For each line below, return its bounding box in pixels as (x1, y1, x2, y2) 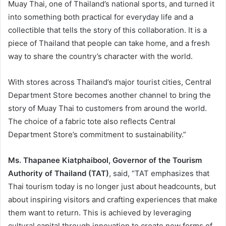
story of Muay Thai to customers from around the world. (8, 103, 207, 114)
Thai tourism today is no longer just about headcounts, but (8, 182, 216, 192)
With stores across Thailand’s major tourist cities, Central (8, 77, 211, 87)
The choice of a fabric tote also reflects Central (8, 117, 176, 127)
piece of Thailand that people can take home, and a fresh (8, 38, 210, 48)
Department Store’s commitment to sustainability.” (8, 130, 186, 140)
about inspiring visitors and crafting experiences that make (8, 195, 217, 205)
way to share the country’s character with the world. (8, 51, 193, 62)
